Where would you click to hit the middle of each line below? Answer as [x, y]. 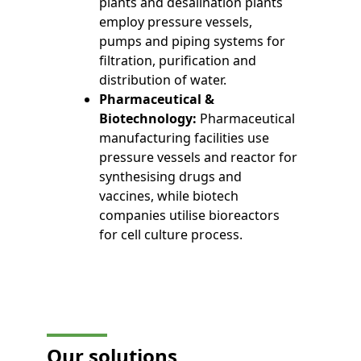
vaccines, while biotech [169, 196]
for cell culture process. [173, 235]
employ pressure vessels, [176, 22]
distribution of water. [163, 80]
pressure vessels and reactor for [199, 158]
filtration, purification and [178, 61]
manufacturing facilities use [185, 138]
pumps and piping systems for [193, 41]
